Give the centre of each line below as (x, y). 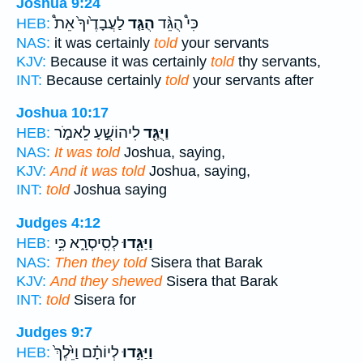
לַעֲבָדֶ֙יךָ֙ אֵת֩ (90, 23)
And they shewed (106, 281)
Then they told (100, 262)
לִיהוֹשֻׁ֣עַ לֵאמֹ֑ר (97, 133)
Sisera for (103, 299)
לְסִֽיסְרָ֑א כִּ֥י (87, 243)
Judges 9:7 (54, 333)
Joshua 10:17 (62, 113)
